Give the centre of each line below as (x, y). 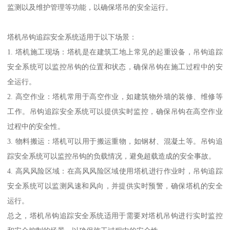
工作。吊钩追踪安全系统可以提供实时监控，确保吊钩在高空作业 (115, 112)
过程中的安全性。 (36, 127)
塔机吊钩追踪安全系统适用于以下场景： (72, 37)
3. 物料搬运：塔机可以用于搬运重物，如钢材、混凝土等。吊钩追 (115, 141)
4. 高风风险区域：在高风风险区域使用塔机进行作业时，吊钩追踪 (115, 171)
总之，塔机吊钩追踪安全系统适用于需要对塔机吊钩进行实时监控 (115, 216)
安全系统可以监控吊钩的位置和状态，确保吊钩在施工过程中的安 (115, 67)
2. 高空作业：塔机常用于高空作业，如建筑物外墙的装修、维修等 (115, 97)
